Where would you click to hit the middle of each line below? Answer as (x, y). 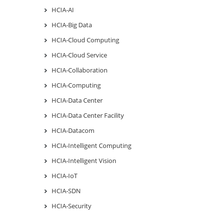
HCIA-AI (63, 9)
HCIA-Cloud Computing (85, 40)
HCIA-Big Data (72, 25)
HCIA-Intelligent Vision (84, 160)
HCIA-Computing (76, 85)
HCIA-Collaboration (80, 70)
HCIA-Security (72, 206)
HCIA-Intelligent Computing (91, 145)
